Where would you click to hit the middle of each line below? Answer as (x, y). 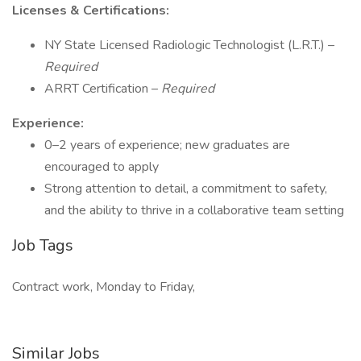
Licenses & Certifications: (91, 10)
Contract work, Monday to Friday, (104, 287)
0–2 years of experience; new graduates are (167, 145)
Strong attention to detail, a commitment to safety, (186, 189)
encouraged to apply (102, 167)
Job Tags (43, 245)
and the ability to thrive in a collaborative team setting (194, 210)
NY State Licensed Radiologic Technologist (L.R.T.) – (189, 45)
